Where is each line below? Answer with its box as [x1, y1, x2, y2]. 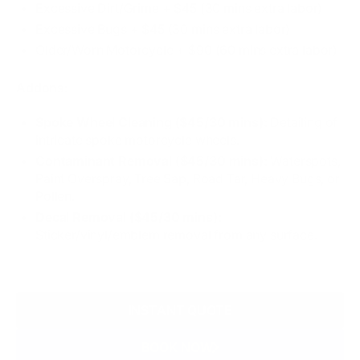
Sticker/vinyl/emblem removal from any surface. [35, 226, 317, 243]
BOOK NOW [141, 338, 213, 355]
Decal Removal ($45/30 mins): [35, 208, 222, 225]
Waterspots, [270, 152, 341, 169]
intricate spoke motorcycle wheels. [35, 131, 239, 148]
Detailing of [270, 113, 338, 130]
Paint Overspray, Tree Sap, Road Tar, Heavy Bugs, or [35, 170, 340, 186]
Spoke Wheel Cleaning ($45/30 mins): [35, 113, 271, 130]
